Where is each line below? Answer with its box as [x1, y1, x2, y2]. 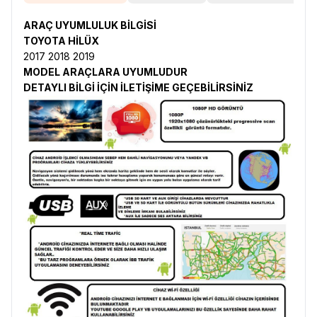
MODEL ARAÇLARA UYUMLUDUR [23, 66, 188, 78]
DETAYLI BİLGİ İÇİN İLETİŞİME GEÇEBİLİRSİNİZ [23, 81, 253, 93]
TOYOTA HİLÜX [23, 35, 99, 47]
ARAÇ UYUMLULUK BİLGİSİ [23, 19, 156, 31]
